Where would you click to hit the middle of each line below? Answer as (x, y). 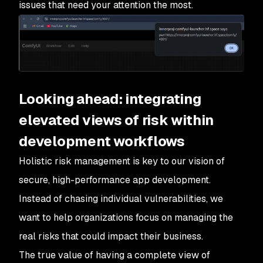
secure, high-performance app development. (115, 180)
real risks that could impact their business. (111, 237)
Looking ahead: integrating (110, 99)
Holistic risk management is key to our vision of (122, 161)
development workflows (102, 141)
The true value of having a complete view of (114, 255)
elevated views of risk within (117, 120)
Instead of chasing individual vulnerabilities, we (121, 199)
